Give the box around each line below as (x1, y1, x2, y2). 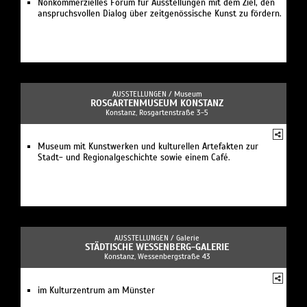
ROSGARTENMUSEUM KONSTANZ (90, 97, 223, 109)
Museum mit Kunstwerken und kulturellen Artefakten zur (38, 140, 258, 152)
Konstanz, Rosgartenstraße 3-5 (106, 107, 208, 117)
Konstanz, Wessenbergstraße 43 (103, 251, 210, 261)
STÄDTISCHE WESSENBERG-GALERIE (85, 241, 229, 253)
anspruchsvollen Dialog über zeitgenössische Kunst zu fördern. (38, 8, 282, 19)
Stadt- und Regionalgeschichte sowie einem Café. (38, 151, 230, 163)
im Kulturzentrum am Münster (38, 284, 155, 296)
